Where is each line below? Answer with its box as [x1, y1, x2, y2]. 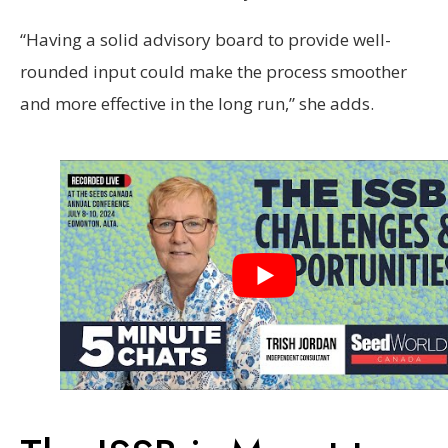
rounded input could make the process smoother [20, 60, 407, 83]
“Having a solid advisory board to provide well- [20, 28, 391, 51]
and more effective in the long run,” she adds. [20, 92, 378, 115]
